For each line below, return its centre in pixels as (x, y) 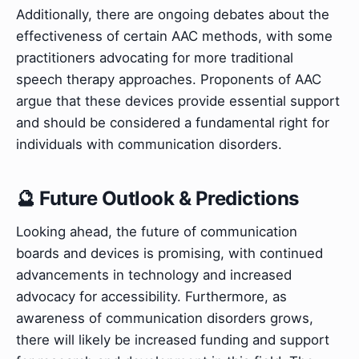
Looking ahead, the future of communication (157, 231)
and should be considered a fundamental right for (173, 122)
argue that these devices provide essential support (178, 101)
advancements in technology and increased (154, 274)
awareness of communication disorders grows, (165, 318)
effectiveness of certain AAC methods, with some (174, 36)
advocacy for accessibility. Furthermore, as (151, 296)
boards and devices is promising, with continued (169, 253)
